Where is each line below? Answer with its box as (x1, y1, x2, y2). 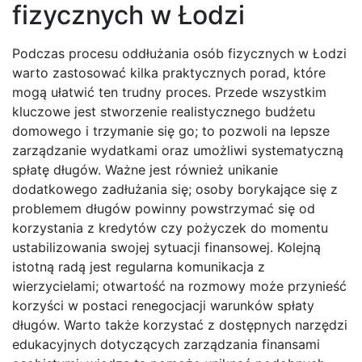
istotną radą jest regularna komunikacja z (12, 259, 265, 276)
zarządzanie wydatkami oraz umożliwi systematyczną (12, 142, 343, 159)
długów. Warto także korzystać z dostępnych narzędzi (12, 317, 347, 334)
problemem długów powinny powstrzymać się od (12, 200, 315, 217)
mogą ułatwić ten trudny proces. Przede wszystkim (12, 84, 326, 101)
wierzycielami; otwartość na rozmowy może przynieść (12, 278, 347, 295)
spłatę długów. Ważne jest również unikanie (12, 162, 278, 179)
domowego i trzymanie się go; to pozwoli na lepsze (12, 123, 330, 140)
